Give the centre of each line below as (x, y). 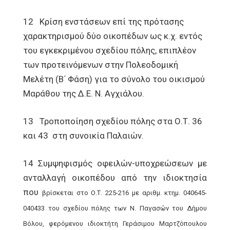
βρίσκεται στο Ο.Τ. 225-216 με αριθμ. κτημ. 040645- (124, 193)
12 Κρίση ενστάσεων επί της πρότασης (103, 22)
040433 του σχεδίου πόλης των (76, 208)
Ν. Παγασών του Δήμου (168, 208)
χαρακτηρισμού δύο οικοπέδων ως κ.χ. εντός (113, 36)
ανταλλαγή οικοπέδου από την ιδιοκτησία (115, 178)
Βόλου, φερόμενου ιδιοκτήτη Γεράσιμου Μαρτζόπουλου (115, 224)
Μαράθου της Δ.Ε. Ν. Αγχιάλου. (84, 93)
